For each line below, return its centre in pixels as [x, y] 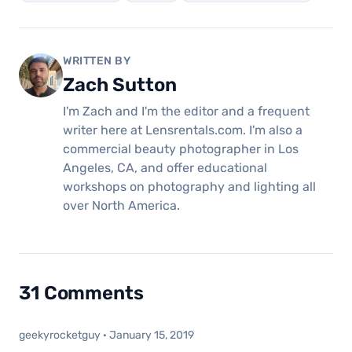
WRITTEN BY [97, 60]
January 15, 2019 [152, 335]
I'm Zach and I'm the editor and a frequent [186, 111]
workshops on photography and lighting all [189, 186]
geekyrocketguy [60, 335]
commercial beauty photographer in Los [181, 148]
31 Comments [81, 293]
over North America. [121, 205]
